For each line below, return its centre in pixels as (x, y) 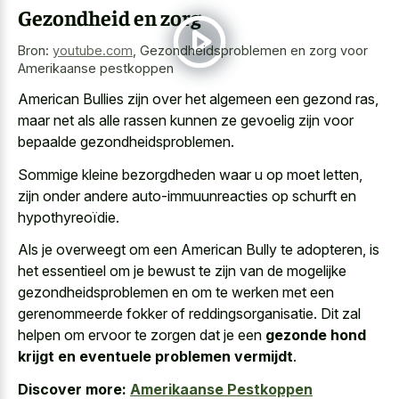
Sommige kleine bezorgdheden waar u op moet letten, (190, 174)
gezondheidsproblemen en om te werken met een (176, 292)
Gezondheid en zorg (110, 16)
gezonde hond (316, 335)
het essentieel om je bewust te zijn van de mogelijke (182, 271)
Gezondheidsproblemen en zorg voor (254, 50)
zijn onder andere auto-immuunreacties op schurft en (187, 195)
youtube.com (93, 50)
